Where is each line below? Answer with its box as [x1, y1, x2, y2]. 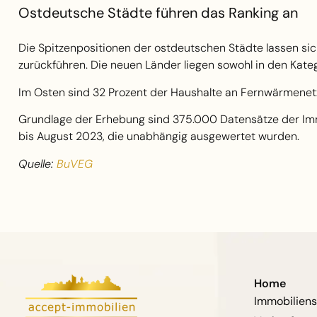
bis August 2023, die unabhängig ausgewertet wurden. [18, 129, 299, 144]
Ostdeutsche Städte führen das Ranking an [18, 4, 298, 23]
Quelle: [18, 156, 57, 171]
